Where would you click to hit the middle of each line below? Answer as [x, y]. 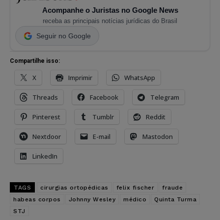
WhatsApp [140, 77]
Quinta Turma [175, 199]
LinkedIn [45, 156]
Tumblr [103, 117]
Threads [45, 97]
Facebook [104, 97]
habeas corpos [37, 199]
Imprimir [80, 77]
